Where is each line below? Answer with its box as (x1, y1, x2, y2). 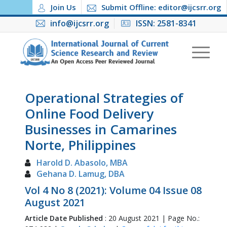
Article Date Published (24, 213, 105, 223)
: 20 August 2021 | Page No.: (104, 213, 200, 223)
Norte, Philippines (24, 136, 136, 154)
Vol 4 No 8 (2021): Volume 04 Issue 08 (24, 183, 202, 197)
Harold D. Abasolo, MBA (36, 157, 128, 168)
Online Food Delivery (24, 104, 154, 123)
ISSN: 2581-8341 (135, 18, 197, 29)
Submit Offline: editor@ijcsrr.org (101, 2, 221, 12)
